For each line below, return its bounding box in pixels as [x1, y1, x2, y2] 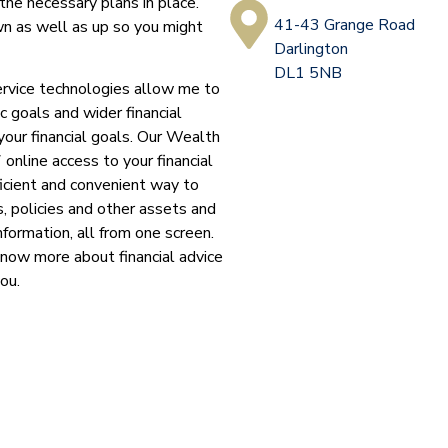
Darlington [274, 38, 348, 61]
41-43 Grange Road [274, 14, 415, 37]
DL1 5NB [274, 62, 342, 85]
